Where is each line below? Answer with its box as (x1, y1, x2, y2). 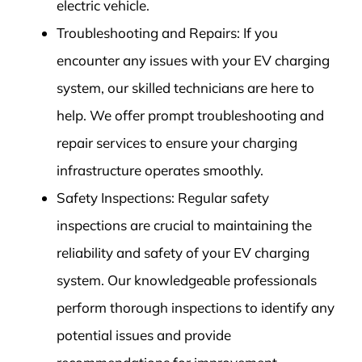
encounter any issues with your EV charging (56, 52, 330, 69)
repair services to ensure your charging (56, 134, 297, 152)
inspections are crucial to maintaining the (56, 217, 312, 234)
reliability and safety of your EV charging (56, 244, 309, 262)
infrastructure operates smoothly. (56, 162, 263, 179)
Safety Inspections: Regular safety (56, 189, 269, 207)
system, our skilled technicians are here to (56, 79, 314, 97)
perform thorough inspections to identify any (56, 299, 335, 317)
